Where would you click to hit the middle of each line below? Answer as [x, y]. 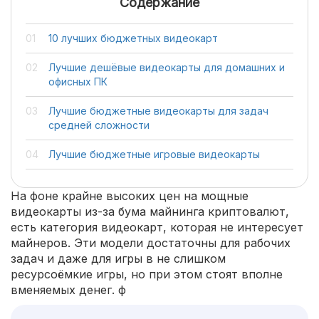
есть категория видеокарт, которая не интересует [157, 227]
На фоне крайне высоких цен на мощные [130, 196]
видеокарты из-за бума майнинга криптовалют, [150, 211]
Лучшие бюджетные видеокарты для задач [158, 111]
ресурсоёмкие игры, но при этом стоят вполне [147, 274]
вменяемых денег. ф [68, 290]
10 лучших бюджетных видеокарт [133, 38]
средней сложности [99, 125]
